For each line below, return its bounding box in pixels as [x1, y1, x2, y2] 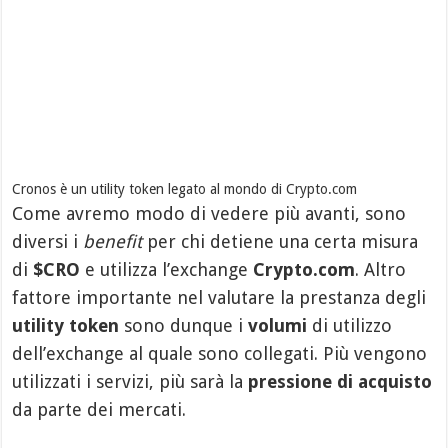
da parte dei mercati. [12, 398, 187, 420]
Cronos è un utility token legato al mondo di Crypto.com [12, 180, 358, 197]
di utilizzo [307, 314, 393, 336]
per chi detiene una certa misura [142, 230, 419, 252]
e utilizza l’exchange [80, 258, 254, 280]
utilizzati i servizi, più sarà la [12, 370, 249, 392]
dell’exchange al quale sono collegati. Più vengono [12, 342, 428, 364]
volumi [248, 314, 308, 336]
